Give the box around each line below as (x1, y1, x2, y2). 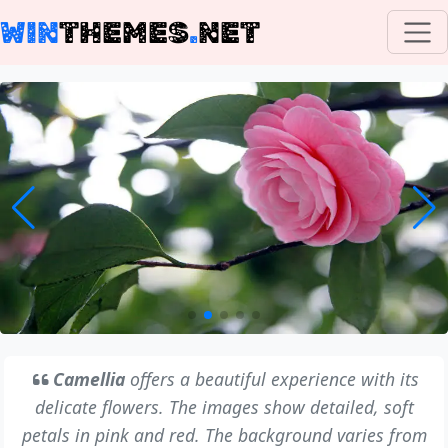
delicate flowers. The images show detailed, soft (34, 394, 414, 419)
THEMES (59, 14, 189, 50)
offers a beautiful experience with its (125, 366, 420, 391)
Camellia (53, 366, 126, 391)
